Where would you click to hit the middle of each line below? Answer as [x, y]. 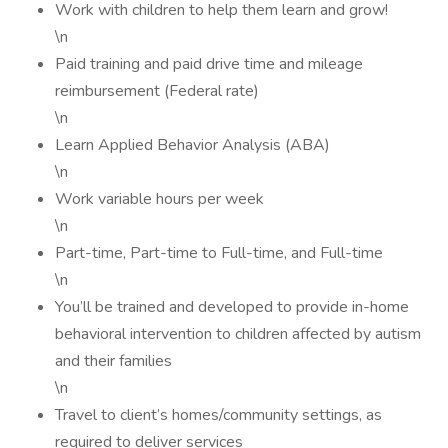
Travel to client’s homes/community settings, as [218, 415]
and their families [113, 361]
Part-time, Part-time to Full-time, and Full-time [219, 253]
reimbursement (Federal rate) [157, 91]
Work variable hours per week [159, 199]
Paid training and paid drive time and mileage [209, 64]
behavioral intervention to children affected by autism [238, 334]
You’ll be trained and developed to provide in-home [232, 307]
